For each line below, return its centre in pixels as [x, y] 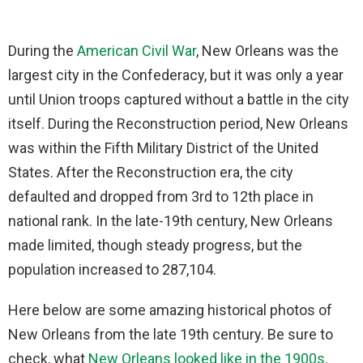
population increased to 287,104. [112, 269]
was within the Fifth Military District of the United [163, 147]
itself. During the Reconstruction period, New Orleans [178, 123]
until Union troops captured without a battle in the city [179, 99]
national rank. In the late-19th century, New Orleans [171, 220]
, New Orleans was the [267, 50]
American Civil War [137, 50]
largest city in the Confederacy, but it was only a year [176, 75]
